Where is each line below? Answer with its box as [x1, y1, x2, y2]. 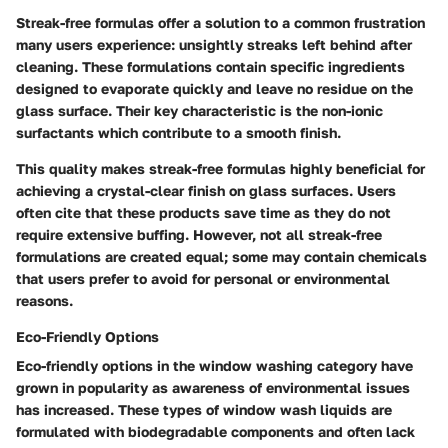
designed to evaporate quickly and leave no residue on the [16, 79, 413, 97]
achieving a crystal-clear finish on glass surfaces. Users [16, 181, 396, 199]
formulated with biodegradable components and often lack [16, 422, 415, 440]
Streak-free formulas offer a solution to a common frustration [16, 13, 425, 31]
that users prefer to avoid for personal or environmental [16, 269, 390, 287]
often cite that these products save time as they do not [16, 203, 391, 221]
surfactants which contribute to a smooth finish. [16, 123, 341, 141]
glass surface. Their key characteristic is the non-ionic [16, 101, 383, 119]
